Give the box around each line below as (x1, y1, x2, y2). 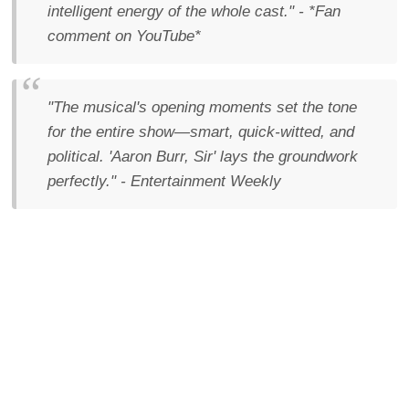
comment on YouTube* (47, 27, 201, 45)
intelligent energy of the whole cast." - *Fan (47, 3, 341, 20)
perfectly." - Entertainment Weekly (47, 173, 281, 190)
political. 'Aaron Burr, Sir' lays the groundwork (47, 148, 358, 165)
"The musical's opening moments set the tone (47, 99, 357, 116)
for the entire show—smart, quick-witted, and (47, 123, 354, 141)
